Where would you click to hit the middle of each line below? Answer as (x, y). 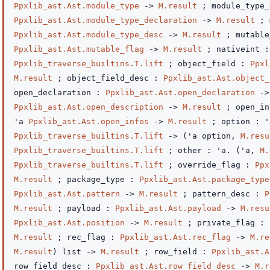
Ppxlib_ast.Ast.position (69, 223)
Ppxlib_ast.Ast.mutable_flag (79, 49)
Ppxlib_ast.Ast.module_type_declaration (105, 20)
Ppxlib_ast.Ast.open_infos (89, 121)
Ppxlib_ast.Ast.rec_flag (175, 237)
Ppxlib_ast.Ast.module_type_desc (89, 35)
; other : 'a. (199, 150)
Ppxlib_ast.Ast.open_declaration (180, 93)
